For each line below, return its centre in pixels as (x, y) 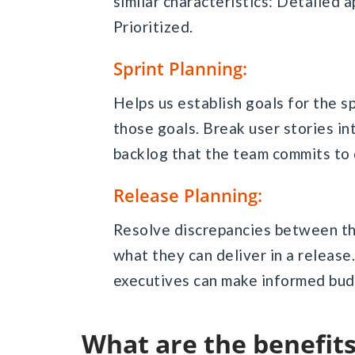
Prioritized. (153, 26)
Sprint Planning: (180, 68)
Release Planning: (187, 195)
